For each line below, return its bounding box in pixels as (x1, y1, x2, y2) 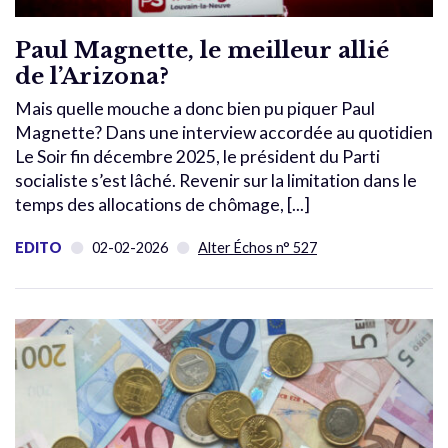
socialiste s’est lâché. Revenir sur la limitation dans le (15, 169, 417, 191)
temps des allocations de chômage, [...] (15, 193, 310, 215)
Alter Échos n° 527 (198, 238, 317, 256)
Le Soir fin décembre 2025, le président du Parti (15, 145, 380, 167)
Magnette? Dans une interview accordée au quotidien (15, 121, 433, 143)
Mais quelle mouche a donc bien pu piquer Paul (15, 97, 375, 119)
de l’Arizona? (15, 61, 169, 90)
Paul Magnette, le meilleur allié (15, 35, 389, 64)
